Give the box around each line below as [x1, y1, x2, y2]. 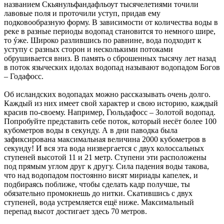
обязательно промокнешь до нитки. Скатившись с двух [4, 188, 192, 197]
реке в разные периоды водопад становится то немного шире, [4, 26, 215, 35]
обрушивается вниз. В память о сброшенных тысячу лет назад [4, 53, 216, 62]
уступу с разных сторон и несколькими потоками [4, 44, 173, 53]
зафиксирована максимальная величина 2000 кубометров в [4, 134, 206, 143]
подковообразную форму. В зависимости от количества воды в [4, 17, 218, 26]
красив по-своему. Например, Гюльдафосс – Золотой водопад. [4, 107, 215, 116]
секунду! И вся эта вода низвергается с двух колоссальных [4, 143, 204, 152]
